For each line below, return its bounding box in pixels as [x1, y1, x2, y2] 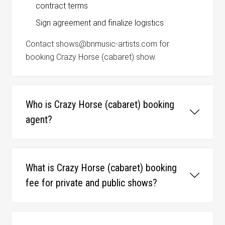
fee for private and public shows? [26, 176, 158, 189]
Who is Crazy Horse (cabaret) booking [26, 98, 175, 110]
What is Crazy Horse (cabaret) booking [26, 161, 177, 174]
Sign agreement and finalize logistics [36, 18, 164, 28]
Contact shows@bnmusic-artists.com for [26, 39, 170, 49]
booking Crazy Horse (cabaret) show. [26, 52, 157, 62]
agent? [26, 113, 53, 126]
